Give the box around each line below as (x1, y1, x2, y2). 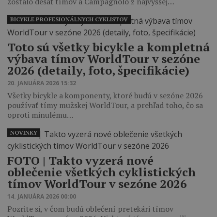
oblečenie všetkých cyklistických (7, 164, 196, 180)
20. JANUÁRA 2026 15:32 (7, 78, 76, 87)
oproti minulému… (7, 109, 74, 120)
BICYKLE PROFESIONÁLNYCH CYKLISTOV (10, 15, 128, 23)
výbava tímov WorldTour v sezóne (7, 50, 200, 66)
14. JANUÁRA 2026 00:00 (7, 192, 76, 201)
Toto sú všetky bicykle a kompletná (7, 39, 210, 55)
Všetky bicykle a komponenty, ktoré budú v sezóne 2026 (7, 90, 203, 101)
